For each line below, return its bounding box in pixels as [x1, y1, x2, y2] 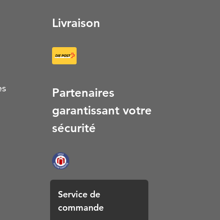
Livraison [52, 16, 100, 30]
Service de [58, 189, 100, 200]
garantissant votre [52, 103, 152, 117]
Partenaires [52, 85, 114, 100]
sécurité [52, 121, 96, 135]
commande [58, 202, 104, 213]
